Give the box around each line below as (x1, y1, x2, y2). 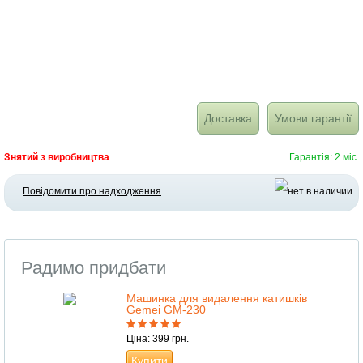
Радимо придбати (21, 258, 166, 279)
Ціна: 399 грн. (126, 333, 189, 345)
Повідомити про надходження (23, 186, 161, 198)
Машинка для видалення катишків (126, 292, 307, 305)
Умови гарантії (275, 112, 352, 126)
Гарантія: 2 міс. (289, 152, 359, 164)
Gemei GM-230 (126, 303, 206, 317)
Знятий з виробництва (4, 152, 109, 164)
